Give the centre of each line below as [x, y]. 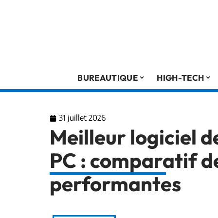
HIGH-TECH [181, 77]
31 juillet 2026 [82, 118]
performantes [115, 184]
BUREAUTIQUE [108, 77]
